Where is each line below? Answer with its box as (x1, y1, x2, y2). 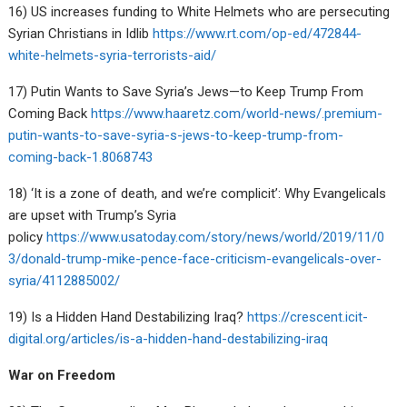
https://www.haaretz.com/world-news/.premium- (91, 104, 383, 122)
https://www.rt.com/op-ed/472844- (153, 25, 362, 42)
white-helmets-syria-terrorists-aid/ (8, 46, 217, 64)
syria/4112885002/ (8, 272, 121, 289)
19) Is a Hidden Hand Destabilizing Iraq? (8, 308, 248, 325)
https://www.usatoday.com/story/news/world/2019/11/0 (46, 228, 385, 245)
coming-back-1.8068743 (8, 148, 154, 165)
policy (8, 228, 47, 245)
